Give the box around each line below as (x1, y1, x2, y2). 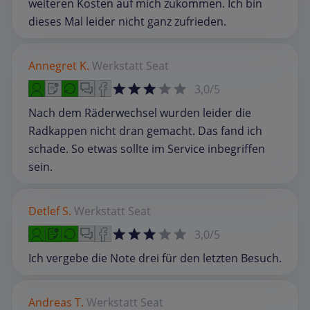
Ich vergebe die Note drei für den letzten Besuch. (28, 250, 282, 266)
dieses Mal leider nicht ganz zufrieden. (28, 13, 226, 29)
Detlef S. (28, 203, 71, 219)
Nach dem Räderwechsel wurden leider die (28, 104, 251, 120)
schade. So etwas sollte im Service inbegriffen (28, 140, 265, 156)
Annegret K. (28, 57, 89, 73)
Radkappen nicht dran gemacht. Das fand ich (28, 122, 262, 138)
